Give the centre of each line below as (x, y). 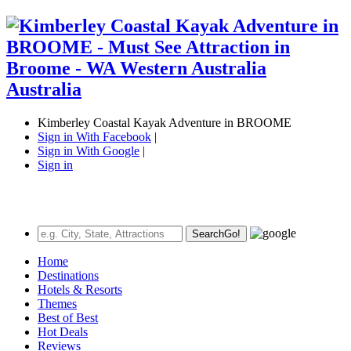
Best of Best (68, 317)
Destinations (68, 275)
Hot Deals (63, 331)
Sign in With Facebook (94, 136)
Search (208, 233)
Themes (57, 303)
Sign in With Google (89, 150)
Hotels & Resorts (80, 289)
